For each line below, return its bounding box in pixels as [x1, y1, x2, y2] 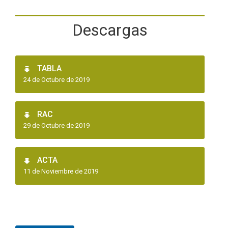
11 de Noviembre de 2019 [23, 167, 98, 175]
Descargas [72, 20, 148, 40]
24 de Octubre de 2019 [23, 75, 90, 83]
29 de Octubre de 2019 [23, 121, 90, 129]
